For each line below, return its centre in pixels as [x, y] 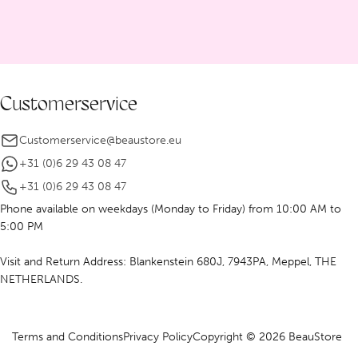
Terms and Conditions [68, 336]
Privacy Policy [158, 336]
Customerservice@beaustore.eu [100, 140]
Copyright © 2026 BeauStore [267, 336]
